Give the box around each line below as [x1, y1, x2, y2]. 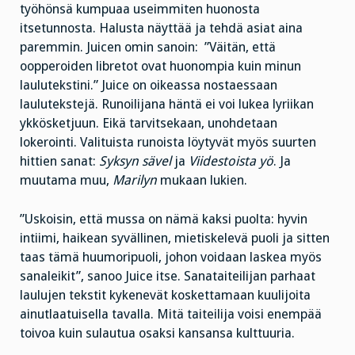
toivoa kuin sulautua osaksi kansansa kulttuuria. [20, 325, 295, 341]
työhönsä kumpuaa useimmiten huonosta [20, 2, 260, 17]
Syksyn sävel [99, 154, 171, 170]
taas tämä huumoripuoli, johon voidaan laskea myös [20, 249, 322, 265]
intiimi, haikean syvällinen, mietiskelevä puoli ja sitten [20, 230, 330, 246]
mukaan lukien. [157, 173, 247, 189]
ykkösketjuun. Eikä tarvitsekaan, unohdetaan [20, 116, 277, 132]
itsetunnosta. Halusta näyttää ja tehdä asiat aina [20, 21, 303, 36]
